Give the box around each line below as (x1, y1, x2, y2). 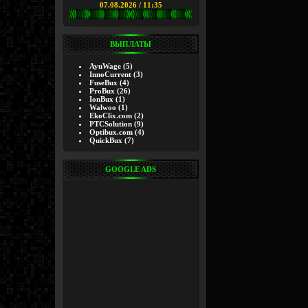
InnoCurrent (89, 70, 131, 78)
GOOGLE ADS (105, 165, 156, 173)
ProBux (89, 87, 115, 95)
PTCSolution (89, 120, 132, 128)
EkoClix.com (89, 111, 132, 120)
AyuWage (89, 62, 121, 70)
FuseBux (89, 78, 118, 87)
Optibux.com (89, 128, 133, 136)
